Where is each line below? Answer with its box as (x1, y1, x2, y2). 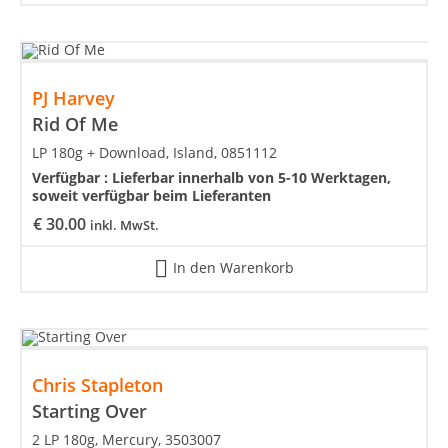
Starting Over (32, 399, 147, 424)
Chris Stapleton (32, 373, 163, 398)
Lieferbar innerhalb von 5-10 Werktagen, (112, 168, 391, 188)
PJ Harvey (32, 86, 115, 111)
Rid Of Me (32, 112, 118, 137)
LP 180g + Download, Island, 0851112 (32, 143, 277, 163)
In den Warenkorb (173, 257, 294, 277)
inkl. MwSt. (90, 216, 159, 235)
